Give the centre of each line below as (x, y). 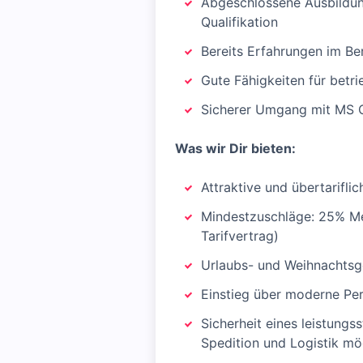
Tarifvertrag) (240, 236)
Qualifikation (239, 22)
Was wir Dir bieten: (235, 148)
